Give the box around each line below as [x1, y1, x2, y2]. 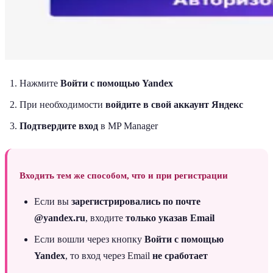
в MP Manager [98, 120, 158, 131]
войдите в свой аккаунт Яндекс [105, 99, 243, 110]
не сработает [152, 250, 208, 261]
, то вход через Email [65, 250, 152, 261]
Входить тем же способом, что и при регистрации [19, 170, 228, 180]
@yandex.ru [34, 212, 85, 223]
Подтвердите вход [19, 120, 98, 131]
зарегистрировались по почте [71, 196, 200, 207]
